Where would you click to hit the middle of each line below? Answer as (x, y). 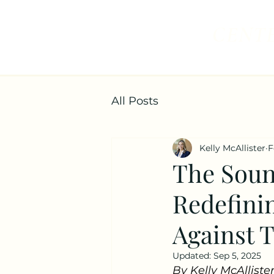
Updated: (193, 256)
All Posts (135, 101)
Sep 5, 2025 (237, 256)
